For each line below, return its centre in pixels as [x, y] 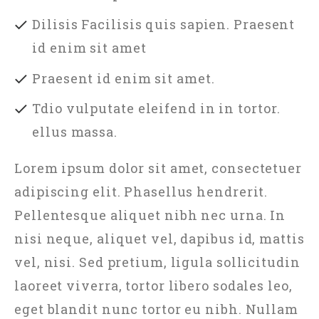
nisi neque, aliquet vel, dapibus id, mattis [159, 239]
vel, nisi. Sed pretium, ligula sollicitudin [157, 262]
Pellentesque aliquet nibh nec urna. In [150, 215]
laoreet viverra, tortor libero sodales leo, [153, 286]
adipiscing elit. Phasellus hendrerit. [141, 192]
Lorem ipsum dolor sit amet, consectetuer [158, 168]
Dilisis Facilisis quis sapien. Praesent [164, 24]
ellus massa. [75, 132]
